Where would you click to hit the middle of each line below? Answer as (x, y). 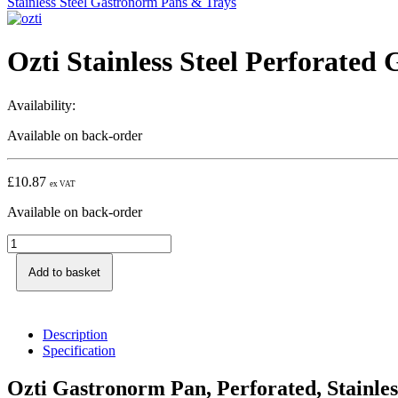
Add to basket (64, 272)
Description (75, 334)
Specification (79, 350)
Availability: (41, 105)
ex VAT (63, 183)
